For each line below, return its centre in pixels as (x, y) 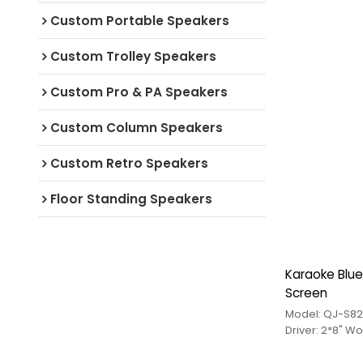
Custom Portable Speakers (139, 20)
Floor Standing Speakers (131, 199)
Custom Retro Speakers (129, 163)
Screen (306, 293)
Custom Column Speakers (136, 127)
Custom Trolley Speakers (133, 56)
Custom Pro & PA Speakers (139, 92)
